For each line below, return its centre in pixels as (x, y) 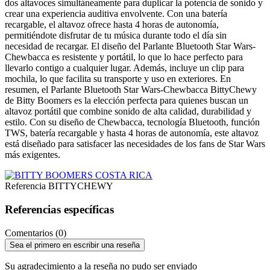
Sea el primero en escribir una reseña (75, 245)
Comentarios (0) (36, 233)
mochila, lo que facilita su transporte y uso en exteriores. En (118, 79)
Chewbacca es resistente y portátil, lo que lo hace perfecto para (124, 57)
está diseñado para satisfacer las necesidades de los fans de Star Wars (135, 144)
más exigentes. (33, 155)
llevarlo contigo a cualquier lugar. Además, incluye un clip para (124, 68)
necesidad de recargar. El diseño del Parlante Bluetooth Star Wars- (130, 46)
